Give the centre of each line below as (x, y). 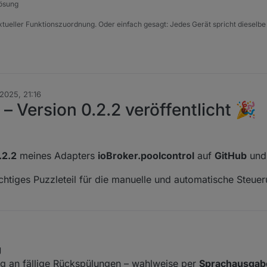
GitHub (231, 156)
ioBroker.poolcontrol (146, 156)
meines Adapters (57, 156)
